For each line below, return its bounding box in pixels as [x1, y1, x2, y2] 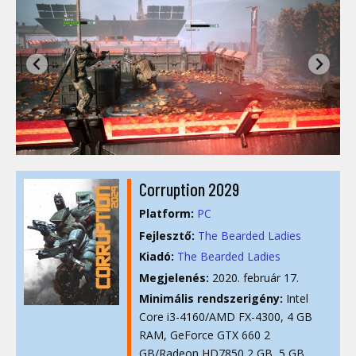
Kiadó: [139, 249, 174, 265]
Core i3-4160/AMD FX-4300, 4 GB [139, 309, 312, 325]
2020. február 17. [209, 269, 299, 285]
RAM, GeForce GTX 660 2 [139, 327, 270, 343]
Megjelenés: [139, 269, 209, 285]
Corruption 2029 [139, 179, 239, 200]
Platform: [139, 206, 194, 222]
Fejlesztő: [139, 227, 195, 243]
